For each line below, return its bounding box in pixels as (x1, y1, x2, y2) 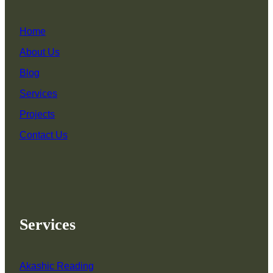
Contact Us (19, 130, 68, 141)
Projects (19, 109, 55, 120)
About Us (19, 47, 60, 58)
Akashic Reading (19, 261, 94, 272)
